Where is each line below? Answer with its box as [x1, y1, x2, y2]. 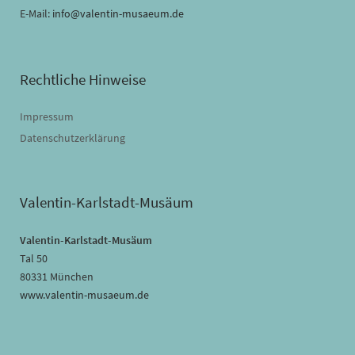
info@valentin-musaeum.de [52, 6, 184, 21]
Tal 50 [20, 251, 48, 266]
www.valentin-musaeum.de [20, 288, 149, 303]
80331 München [20, 269, 94, 284]
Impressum [20, 109, 74, 124]
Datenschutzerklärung [20, 131, 125, 146]
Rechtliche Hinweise [20, 70, 146, 90]
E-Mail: [20, 6, 52, 21]
